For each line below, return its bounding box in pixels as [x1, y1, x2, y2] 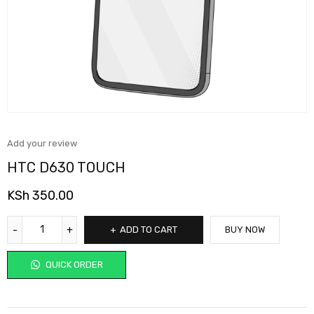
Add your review [7, 137, 77, 149]
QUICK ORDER [43, 259, 103, 270]
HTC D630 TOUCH [7, 158, 125, 176]
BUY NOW [225, 224, 265, 235]
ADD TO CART [120, 224, 177, 235]
